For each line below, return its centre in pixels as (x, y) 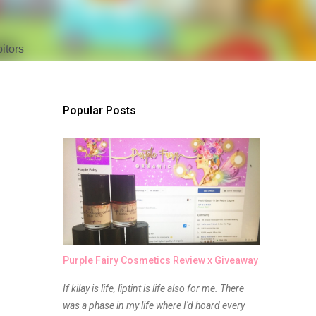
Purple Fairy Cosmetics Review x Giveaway (160, 260)
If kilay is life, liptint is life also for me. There (153, 288)
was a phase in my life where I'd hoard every (153, 305)
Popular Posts (99, 110)
